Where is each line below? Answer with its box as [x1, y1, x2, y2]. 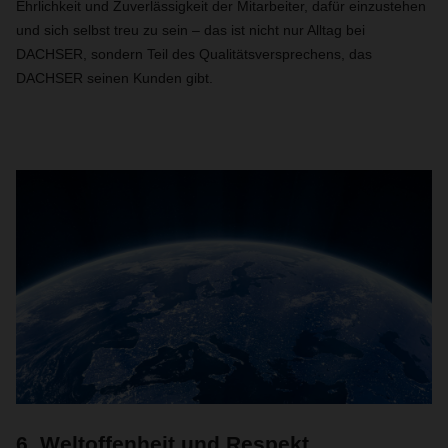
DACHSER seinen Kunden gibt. [16, 70, 213, 86]
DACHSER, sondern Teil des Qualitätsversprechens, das [16, 46, 372, 62]
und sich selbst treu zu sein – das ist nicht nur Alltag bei [16, 22, 365, 38]
